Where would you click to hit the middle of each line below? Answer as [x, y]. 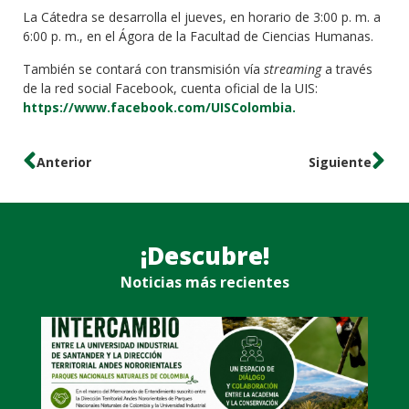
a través [347, 68]
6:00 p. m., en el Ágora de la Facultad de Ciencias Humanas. [198, 37]
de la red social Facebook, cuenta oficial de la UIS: [170, 88]
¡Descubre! [204, 256]
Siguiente [340, 162]
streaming [293, 68]
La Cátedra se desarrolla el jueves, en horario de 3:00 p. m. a [202, 17]
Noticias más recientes [204, 283]
